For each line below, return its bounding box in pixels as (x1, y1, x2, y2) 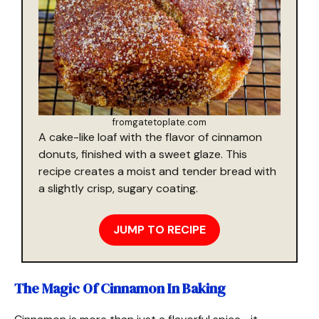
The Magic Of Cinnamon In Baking (14, 278, 226, 298)
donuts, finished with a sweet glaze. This (38, 146, 247, 162)
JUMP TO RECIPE (113, 221, 206, 237)
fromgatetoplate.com (113, 115, 206, 128)
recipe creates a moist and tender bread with (38, 163, 276, 179)
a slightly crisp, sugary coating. (38, 180, 198, 196)
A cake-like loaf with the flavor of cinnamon (38, 129, 262, 145)
